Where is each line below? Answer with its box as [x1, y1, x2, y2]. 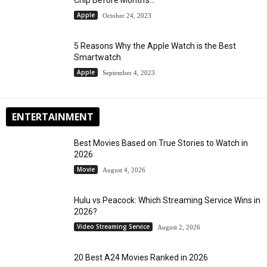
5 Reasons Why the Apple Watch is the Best [74, 41, 236, 51]
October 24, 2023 [103, 11, 151, 19]
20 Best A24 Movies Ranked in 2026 [74, 252, 208, 262]
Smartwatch [74, 52, 121, 62]
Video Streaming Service [77, 222, 150, 231]
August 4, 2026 [103, 166, 145, 173]
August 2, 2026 [157, 223, 200, 231]
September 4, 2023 [103, 69, 155, 76]
